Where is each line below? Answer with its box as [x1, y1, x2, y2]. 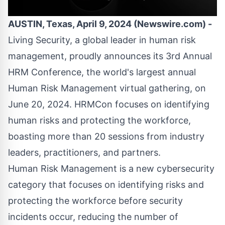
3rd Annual [166, 51, 212, 62]
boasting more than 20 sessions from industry [8, 131, 204, 142]
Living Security [8, 35, 70, 46]
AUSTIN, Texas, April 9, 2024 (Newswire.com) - [8, 19, 212, 30]
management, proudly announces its [8, 51, 166, 62]
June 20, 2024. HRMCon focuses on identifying [8, 99, 209, 110]
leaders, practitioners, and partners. [8, 147, 166, 158]
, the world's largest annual [81, 67, 196, 78]
